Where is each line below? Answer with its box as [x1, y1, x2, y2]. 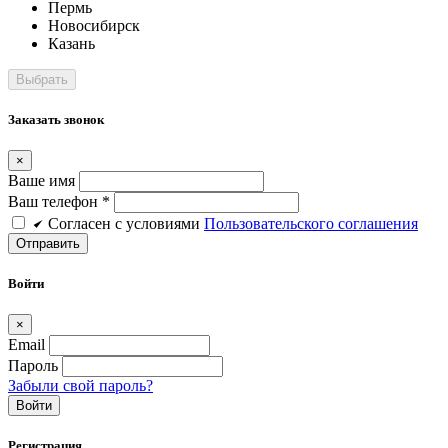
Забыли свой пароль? [8, 377, 153, 395]
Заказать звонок [8, 111, 104, 127]
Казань [48, 34, 95, 52]
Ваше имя [8, 171, 75, 189]
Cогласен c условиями [48, 214, 204, 232]
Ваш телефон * [8, 192, 110, 210]
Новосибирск [48, 16, 140, 34]
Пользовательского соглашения [204, 214, 418, 232]
